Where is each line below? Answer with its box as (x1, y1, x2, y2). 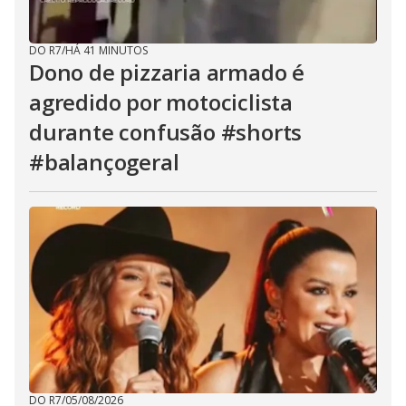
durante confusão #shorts (29, 117, 303, 147)
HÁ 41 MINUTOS (65, 43, 148, 58)
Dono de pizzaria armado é (29, 57, 304, 87)
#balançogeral (29, 147, 179, 177)
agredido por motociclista (29, 87, 294, 117)
